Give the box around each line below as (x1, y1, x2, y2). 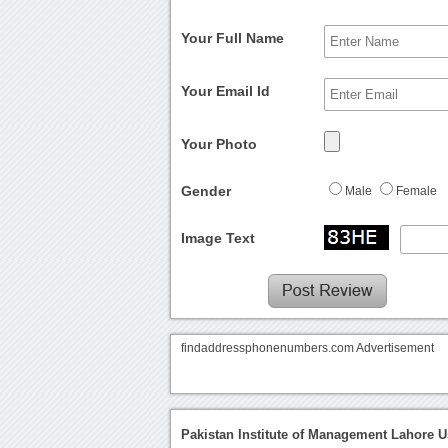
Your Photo (181, 136, 258, 153)
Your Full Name (181, 30, 285, 47)
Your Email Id (181, 83, 271, 100)
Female (396, 185, 438, 198)
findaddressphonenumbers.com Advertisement (181, 342, 435, 355)
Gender (181, 183, 232, 200)
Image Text (181, 230, 256, 247)
